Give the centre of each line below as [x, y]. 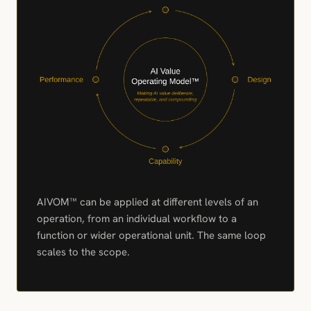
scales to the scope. [83, 252]
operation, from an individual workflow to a [137, 219]
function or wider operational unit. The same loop [151, 235]
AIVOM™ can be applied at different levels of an [148, 202]
